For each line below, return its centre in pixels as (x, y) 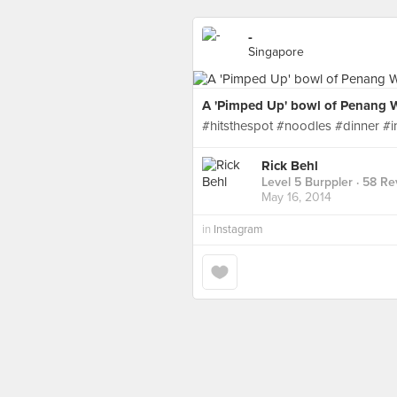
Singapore (276, 52)
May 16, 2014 (296, 198)
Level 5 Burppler (307, 183)
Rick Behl (290, 166)
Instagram (238, 230)
